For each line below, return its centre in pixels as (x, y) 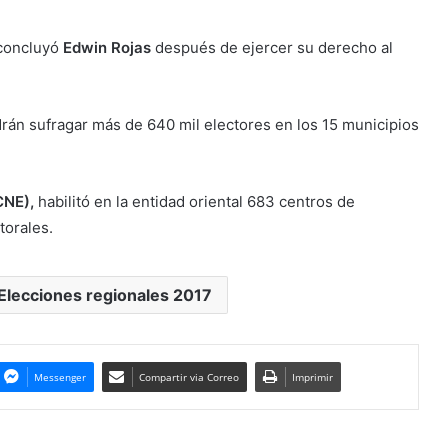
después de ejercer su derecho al (274, 47)
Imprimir (312, 376)
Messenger (59, 376)
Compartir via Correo (188, 376)
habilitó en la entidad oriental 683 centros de (196, 201)
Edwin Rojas (109, 47)
